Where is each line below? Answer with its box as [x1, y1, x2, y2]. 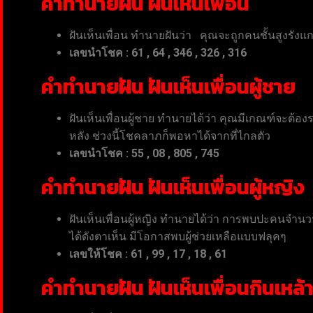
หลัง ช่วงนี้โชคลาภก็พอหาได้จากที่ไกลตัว [69, 129, 270, 143]
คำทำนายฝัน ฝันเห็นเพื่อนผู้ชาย [41, 71, 296, 101]
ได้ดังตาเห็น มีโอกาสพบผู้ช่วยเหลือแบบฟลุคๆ [69, 229, 286, 243]
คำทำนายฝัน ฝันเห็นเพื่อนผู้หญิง [41, 172, 305, 202]
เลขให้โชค [69, 247, 125, 261]
